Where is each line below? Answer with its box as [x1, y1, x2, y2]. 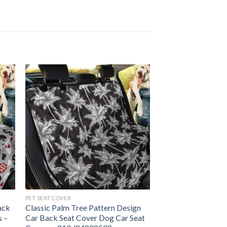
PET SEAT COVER [25, 194, 71, 201]
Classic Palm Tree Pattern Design [25, 202, 141, 212]
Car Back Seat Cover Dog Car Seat [25, 212, 145, 222]
